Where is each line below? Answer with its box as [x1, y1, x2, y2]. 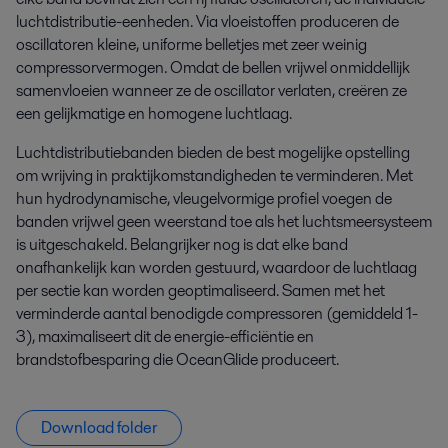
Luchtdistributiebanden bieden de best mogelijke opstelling [16, 141, 410, 165]
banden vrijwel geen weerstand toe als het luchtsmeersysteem [16, 210, 432, 234]
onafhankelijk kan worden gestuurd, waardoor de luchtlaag [16, 256, 417, 280]
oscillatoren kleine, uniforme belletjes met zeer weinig [16, 33, 367, 57]
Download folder [41, 415, 157, 439]
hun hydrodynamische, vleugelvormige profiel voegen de [16, 187, 392, 211]
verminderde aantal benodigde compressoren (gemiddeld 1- [16, 302, 418, 326]
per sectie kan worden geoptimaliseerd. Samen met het [16, 279, 385, 303]
